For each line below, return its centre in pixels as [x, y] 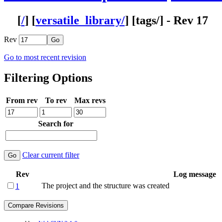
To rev [56, 101]
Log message [195, 174]
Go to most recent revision [45, 57]
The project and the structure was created [106, 186]
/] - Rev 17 [182, 20]
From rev [22, 101]
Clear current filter [51, 155]
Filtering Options [48, 78]
